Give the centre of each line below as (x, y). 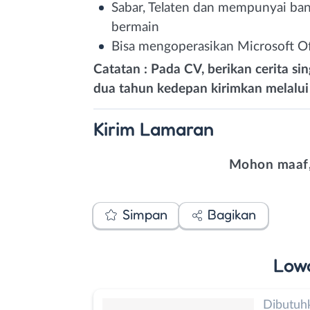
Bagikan (232, 215)
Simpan (145, 215)
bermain (135, 27)
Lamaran (177, 128)
